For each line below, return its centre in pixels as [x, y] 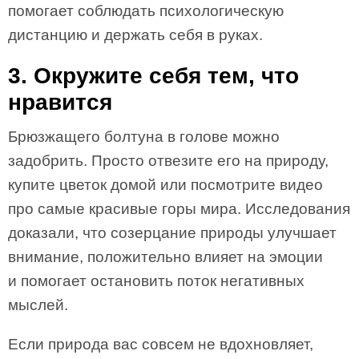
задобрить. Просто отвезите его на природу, [168, 161]
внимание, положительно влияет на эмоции [165, 257]
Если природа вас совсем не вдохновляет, [161, 344]
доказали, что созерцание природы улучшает [172, 233]
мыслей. [38, 305]
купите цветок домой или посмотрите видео [165, 185]
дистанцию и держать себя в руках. [135, 35]
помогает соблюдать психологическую [146, 11]
